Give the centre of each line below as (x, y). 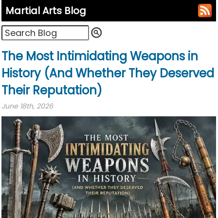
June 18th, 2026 (27, 106)
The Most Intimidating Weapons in (100, 56)
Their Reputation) (52, 91)
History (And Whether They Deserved (108, 73)
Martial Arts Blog (46, 11)
